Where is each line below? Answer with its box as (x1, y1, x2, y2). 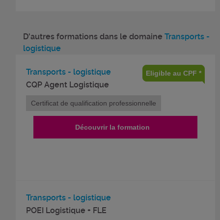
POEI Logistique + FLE (26, 205, 107, 215)
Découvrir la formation (75, 123, 150, 131)
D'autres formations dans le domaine (23, 31, 165, 41)
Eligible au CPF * (146, 69, 201, 77)
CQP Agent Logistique (26, 80, 109, 89)
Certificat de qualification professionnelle (31, 99, 156, 107)
